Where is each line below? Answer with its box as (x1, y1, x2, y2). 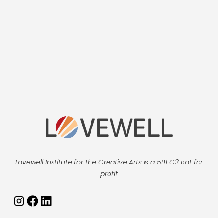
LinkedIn (39, 201, 66, 211)
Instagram (12, 201, 48, 211)
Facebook (25, 201, 60, 211)
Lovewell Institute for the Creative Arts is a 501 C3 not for (15, 157, 203, 167)
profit (100, 169, 118, 179)
